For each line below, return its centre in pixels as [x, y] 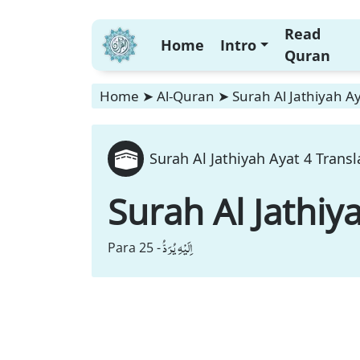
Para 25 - [134, 247]
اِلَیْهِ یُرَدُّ [177, 247]
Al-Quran [186, 96]
